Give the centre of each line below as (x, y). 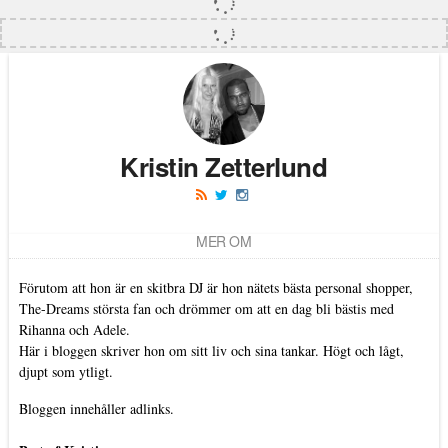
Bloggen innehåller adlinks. (96, 408)
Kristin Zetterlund (224, 166)
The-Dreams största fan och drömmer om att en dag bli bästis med (206, 308)
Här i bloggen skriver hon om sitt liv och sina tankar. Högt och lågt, (211, 350)
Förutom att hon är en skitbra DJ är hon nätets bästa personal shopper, (215, 287)
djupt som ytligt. (65, 371)
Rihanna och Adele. (74, 329)
